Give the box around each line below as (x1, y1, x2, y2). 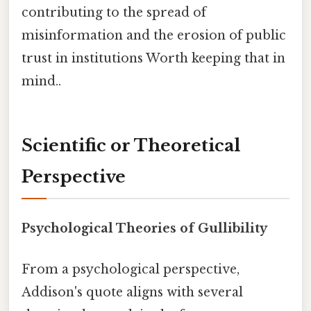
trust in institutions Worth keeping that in (22, 51, 285, 67)
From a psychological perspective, (22, 262, 239, 278)
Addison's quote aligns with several (22, 285, 243, 301)
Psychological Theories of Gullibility (22, 221, 267, 237)
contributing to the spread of (22, 5, 206, 21)
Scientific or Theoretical (22, 135, 240, 155)
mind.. (22, 74, 61, 90)
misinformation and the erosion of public (22, 28, 286, 44)
